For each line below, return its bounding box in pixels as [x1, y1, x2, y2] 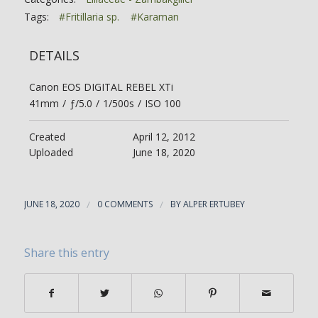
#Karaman [130, 10, 179, 24]
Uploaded [28, 146, 73, 160]
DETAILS [28, 47, 79, 65]
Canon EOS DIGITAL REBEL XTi [28, 80, 173, 94]
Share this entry [23, 245, 109, 261]
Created [28, 130, 65, 144]
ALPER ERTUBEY [182, 198, 245, 211]
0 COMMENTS [97, 198, 153, 211]
